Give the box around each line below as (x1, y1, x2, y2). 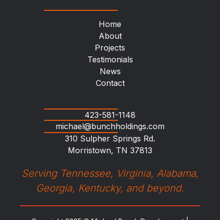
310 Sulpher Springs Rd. (65, 133, 155, 143)
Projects (95, 42, 125, 53)
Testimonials (87, 54, 133, 64)
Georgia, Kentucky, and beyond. (36, 182, 184, 194)
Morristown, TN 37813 (68, 145, 152, 155)
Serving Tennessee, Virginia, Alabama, (21, 167, 199, 179)
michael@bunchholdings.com (55, 121, 165, 131)
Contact (95, 78, 125, 88)
